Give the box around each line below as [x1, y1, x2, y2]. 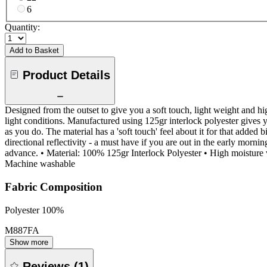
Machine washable [5, 159, 75, 169]
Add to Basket [10, 46, 59, 55]
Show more [10, 237, 48, 247]
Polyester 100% [5, 204, 64, 215]
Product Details [23, 68, 110, 82]
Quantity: [5, 22, 40, 33]
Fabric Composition [5, 180, 103, 193]
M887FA [5, 225, 39, 235]
